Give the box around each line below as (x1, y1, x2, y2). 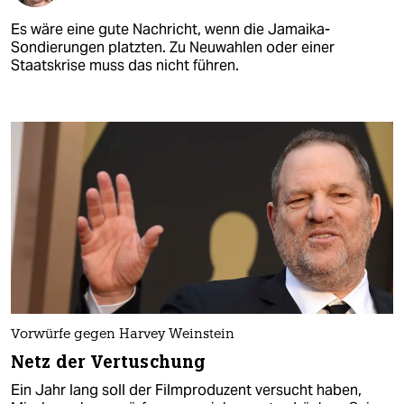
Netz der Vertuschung (11, 350, 206, 373)
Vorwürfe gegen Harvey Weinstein (11, 327, 234, 342)
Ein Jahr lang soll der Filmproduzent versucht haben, (11, 380, 362, 399)
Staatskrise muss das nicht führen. (11, 56, 239, 76)
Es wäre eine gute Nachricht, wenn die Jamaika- (11, 20, 330, 40)
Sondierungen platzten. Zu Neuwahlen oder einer (11, 38, 335, 58)
